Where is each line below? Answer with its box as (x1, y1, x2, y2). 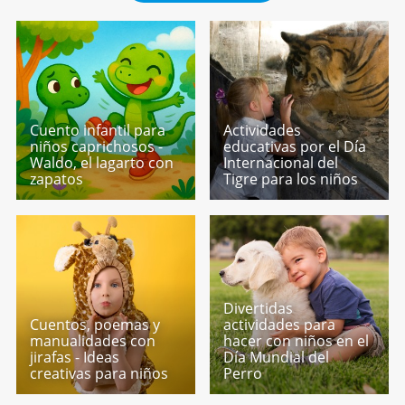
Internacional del (223, 153, 339, 174)
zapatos (29, 169, 83, 190)
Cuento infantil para (29, 120, 165, 141)
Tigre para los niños (223, 169, 359, 190)
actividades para (223, 314, 336, 334)
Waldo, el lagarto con (29, 153, 174, 174)
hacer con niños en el (223, 330, 370, 351)
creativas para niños (29, 363, 168, 383)
